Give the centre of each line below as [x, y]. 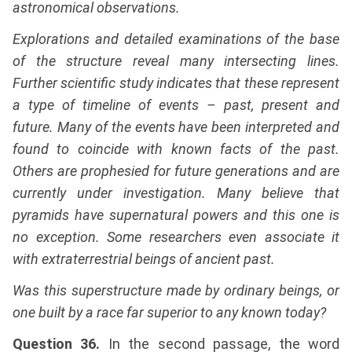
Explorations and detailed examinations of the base [176, 39]
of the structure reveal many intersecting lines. [176, 61]
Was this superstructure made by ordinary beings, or [176, 291]
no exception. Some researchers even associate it [176, 237]
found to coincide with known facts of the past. [176, 149]
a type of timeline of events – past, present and [176, 105]
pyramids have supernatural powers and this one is [176, 215]
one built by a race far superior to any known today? [169, 313]
